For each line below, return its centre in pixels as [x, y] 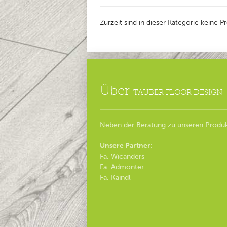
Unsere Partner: [126, 145]
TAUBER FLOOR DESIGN [178, 92]
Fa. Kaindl [115, 177]
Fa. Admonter [122, 167]
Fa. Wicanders [122, 156]
